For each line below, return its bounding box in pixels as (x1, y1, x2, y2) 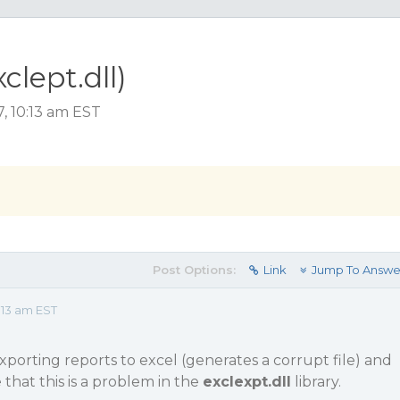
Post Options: (152, 262, 236, 277)
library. (290, 373, 341, 390)
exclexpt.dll (202, 373, 291, 390)
